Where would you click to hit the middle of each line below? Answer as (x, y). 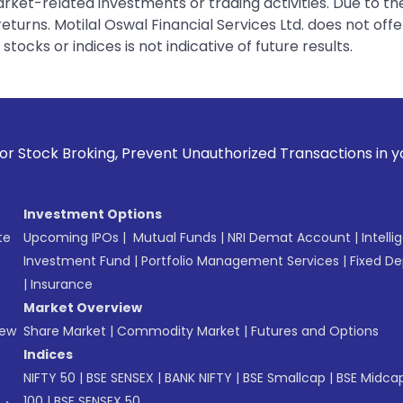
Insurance (62, 284)
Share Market (65, 331)
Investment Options (93, 214)
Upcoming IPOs (71, 237)
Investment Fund (77, 260)
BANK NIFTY (198, 377)
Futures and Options (315, 331)
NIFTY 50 (49, 377)
